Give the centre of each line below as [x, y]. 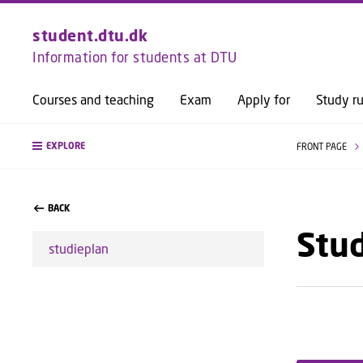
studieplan [79, 248]
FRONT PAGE [322, 146]
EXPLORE [66, 146]
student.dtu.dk [90, 35]
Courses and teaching [93, 99]
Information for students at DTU [135, 57]
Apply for [264, 99]
